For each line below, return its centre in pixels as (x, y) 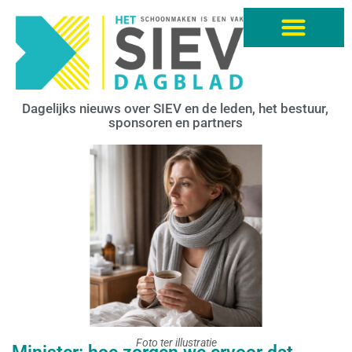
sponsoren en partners (175, 122)
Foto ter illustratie (176, 343)
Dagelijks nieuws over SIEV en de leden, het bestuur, (175, 108)
